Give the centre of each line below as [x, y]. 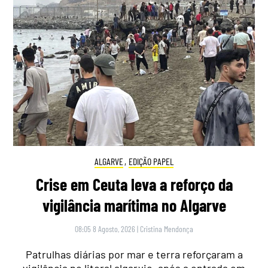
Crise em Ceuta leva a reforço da [134, 185]
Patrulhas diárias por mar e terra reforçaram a [134, 255]
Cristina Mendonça [167, 229]
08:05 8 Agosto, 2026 [105, 229]
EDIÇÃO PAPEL [151, 161]
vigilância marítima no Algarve [134, 205]
